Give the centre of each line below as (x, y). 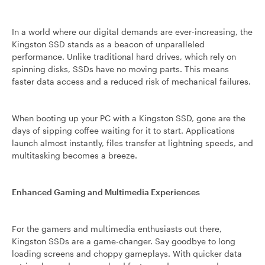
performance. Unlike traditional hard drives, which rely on (124, 56)
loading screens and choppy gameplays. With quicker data (127, 253)
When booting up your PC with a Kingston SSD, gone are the (129, 118)
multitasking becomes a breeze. (75, 155)
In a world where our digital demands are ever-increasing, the (132, 32)
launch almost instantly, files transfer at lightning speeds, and (132, 143)
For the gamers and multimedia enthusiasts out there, (117, 229)
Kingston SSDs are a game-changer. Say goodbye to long (124, 241)
